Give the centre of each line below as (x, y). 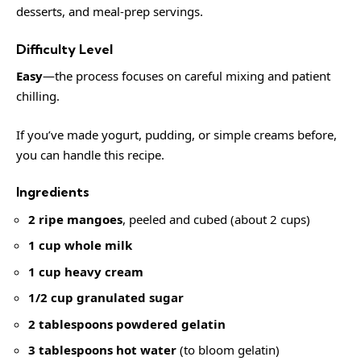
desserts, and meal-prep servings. (110, 11)
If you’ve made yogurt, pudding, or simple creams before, (176, 134)
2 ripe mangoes (75, 219)
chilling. (38, 96)
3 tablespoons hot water (102, 350)
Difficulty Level (64, 49)
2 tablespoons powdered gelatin (127, 324)
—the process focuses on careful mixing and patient (187, 76)
